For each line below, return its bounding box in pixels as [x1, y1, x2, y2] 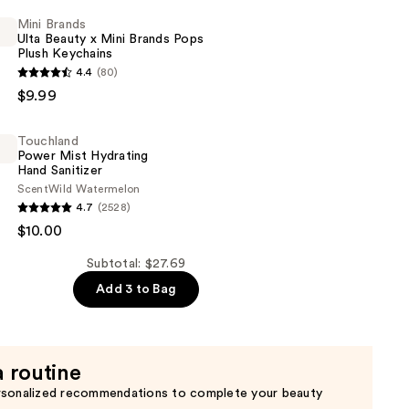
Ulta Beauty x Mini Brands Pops [16, 32, 204, 46]
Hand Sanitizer [16, 163, 103, 177]
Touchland [16, 134, 79, 148]
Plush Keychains [16, 47, 113, 60]
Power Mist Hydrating [16, 149, 149, 163]
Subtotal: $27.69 [87, 257, 186, 270]
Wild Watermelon [48, 183, 141, 194]
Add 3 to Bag [96, 282, 177, 296]
